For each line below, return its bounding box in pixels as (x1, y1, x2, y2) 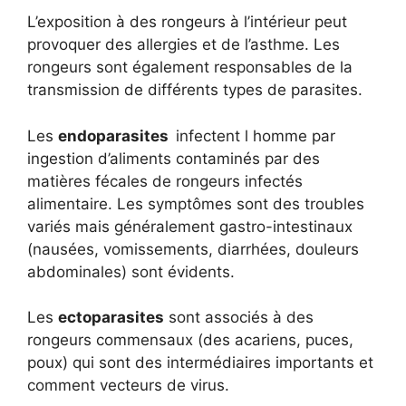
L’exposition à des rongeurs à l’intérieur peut (27, 13, 347, 32)
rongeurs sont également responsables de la (27, 58, 353, 77)
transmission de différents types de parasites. (27, 81, 362, 100)
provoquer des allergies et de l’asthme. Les (27, 35, 340, 54)
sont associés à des (164, 308, 314, 327)
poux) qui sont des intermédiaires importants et (27, 353, 373, 372)
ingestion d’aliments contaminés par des (27, 149, 320, 168)
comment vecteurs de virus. (27, 376, 229, 395)
